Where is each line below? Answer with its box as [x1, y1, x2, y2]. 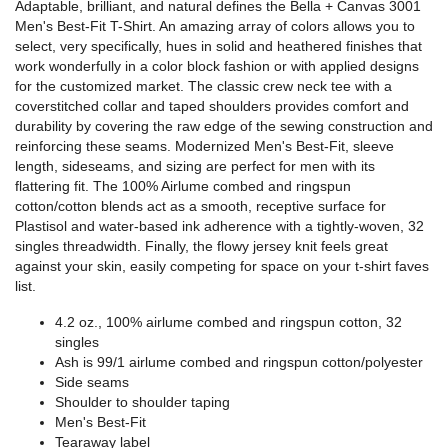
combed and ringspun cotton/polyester [176, 354, 423, 371]
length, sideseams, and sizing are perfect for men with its [15, 158, 375, 175]
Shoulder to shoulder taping [55, 394, 230, 411]
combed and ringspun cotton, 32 [197, 314, 402, 331]
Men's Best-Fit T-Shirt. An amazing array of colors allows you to [15, 18, 415, 35]
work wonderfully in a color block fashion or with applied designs [15, 58, 419, 75]
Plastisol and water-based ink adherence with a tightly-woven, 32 [15, 218, 424, 235]
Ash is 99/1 [55, 354, 129, 371]
